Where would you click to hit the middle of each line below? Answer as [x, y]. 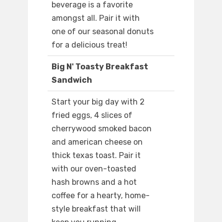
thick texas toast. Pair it [96, 156]
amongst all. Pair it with [96, 18]
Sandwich [72, 80]
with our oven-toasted [94, 169]
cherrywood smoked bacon [102, 129]
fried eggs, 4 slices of [92, 115]
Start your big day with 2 [98, 102]
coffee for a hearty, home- [101, 196]
